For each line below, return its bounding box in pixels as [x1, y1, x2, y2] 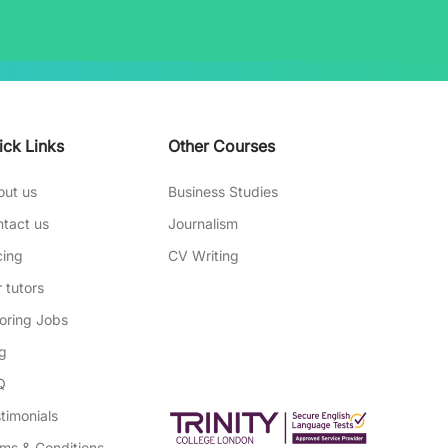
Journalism [168, 215, 238, 232]
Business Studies [168, 183, 278, 200]
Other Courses [168, 136, 275, 156]
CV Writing [168, 247, 239, 264]
